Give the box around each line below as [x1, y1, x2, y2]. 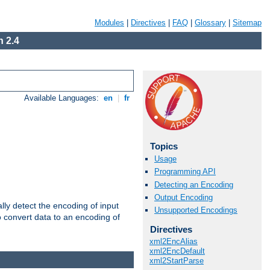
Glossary [195, 18, 226, 27]
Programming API [154, 167, 216, 177]
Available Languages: [24, 93, 102, 103]
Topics [149, 141, 178, 151]
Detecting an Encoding [154, 180, 233, 189]
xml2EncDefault [149, 246, 205, 256]
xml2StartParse [149, 256, 204, 266]
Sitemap [233, 18, 262, 27]
